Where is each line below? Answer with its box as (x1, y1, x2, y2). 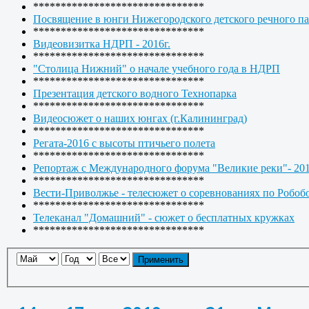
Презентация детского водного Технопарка (33, 87, 237, 99)
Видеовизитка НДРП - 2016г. (33, 37, 170, 50)
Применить (138, 255, 183, 266)
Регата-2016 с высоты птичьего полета (33, 137, 215, 149)
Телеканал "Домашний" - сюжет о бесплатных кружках (33, 211, 295, 223)
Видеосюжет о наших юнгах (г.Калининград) (33, 112, 247, 124)
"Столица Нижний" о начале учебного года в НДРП (33, 62, 280, 74)
